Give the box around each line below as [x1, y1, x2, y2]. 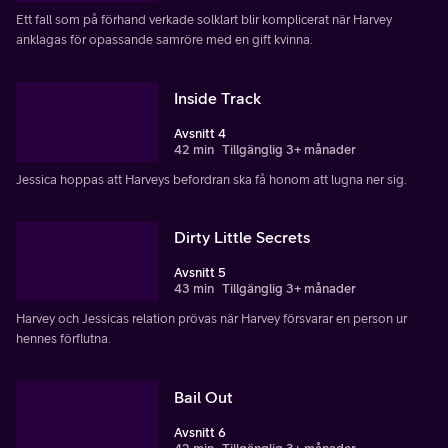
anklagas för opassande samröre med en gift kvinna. [16, 31, 313, 47]
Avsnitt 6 [174, 425, 226, 441]
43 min [174, 281, 214, 297]
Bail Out [174, 388, 233, 407]
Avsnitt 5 [174, 265, 226, 281]
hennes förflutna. [16, 331, 111, 347]
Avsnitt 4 [174, 125, 226, 141]
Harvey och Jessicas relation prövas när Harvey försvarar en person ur [16, 311, 407, 327]
